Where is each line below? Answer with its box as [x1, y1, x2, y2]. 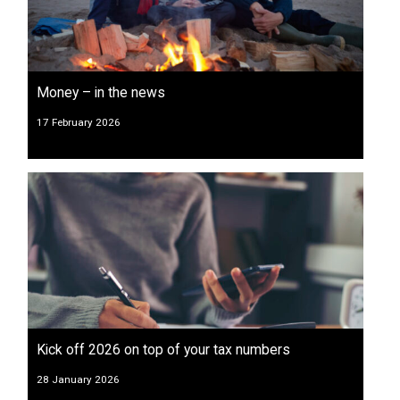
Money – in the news [37, 83, 165, 101]
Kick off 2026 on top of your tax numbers [37, 340, 290, 358]
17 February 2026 [37, 115, 121, 129]
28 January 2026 [37, 372, 120, 386]
